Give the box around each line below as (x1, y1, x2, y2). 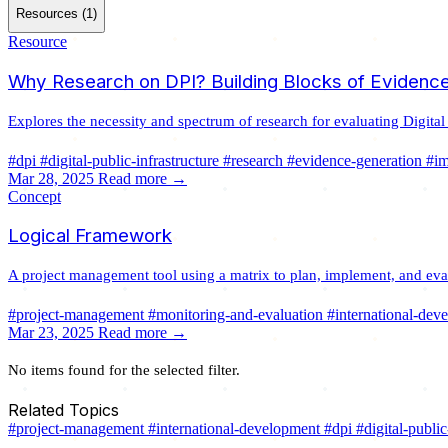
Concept (8, 187, 61, 205)
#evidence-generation (287, 151, 426, 169)
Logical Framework (8, 224, 172, 248)
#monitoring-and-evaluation (148, 305, 327, 323)
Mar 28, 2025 (8, 169, 98, 187)
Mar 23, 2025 (8, 323, 98, 341)
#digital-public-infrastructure (40, 151, 223, 169)
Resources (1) (16, 5, 97, 21)
